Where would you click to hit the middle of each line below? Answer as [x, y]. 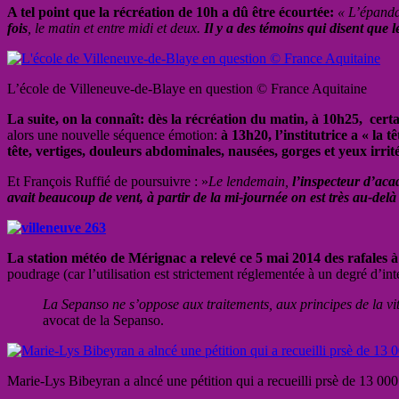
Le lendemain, [250, 181]
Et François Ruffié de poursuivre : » [108, 181]
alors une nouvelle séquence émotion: [114, 134]
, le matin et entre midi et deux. [116, 28]
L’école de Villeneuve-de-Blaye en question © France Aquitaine [187, 88]
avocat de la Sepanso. [103, 320]
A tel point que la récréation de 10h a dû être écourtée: [171, 12]
